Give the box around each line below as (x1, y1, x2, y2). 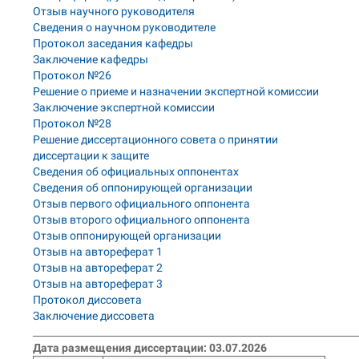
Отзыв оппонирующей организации (33, 229, 222, 242)
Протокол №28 (33, 117, 112, 130)
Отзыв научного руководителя (33, 5, 196, 18)
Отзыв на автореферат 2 (33, 261, 163, 274)
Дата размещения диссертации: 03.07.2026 (33, 341, 268, 354)
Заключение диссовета (33, 309, 155, 322)
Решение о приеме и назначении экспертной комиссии (33, 85, 320, 98)
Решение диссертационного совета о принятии (33, 133, 279, 146)
